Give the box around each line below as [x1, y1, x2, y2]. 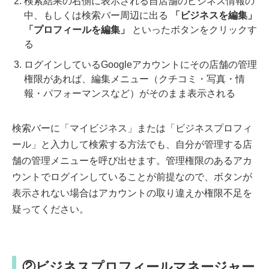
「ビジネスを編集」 [171, 10, 257, 21]
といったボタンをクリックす [130, 25, 257, 35]
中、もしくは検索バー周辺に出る [24, 10, 171, 21]
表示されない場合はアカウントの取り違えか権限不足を [12, 188, 252, 199]
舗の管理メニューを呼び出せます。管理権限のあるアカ [12, 156, 252, 166]
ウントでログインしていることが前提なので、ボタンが [12, 172, 252, 183]
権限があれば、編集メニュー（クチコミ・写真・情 [24, 74, 245, 85]
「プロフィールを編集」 [24, 25, 130, 35]
